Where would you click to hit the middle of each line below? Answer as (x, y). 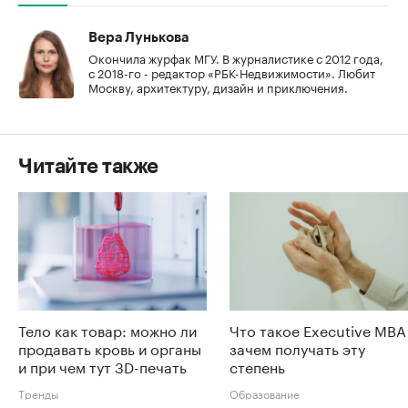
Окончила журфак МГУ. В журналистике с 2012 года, (236, 58)
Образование (265, 393)
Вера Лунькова (138, 38)
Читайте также (88, 167)
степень (257, 365)
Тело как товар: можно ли (107, 329)
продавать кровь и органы (110, 347)
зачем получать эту (297, 347)
